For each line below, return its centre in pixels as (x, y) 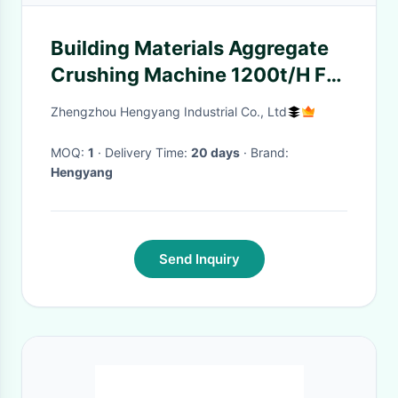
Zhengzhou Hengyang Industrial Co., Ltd (169, 111)
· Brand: (270, 152)
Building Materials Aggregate (190, 48)
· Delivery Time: (148, 152)
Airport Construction (152, 101)
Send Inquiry (199, 259)
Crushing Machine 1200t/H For (198, 75)
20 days (215, 152)
